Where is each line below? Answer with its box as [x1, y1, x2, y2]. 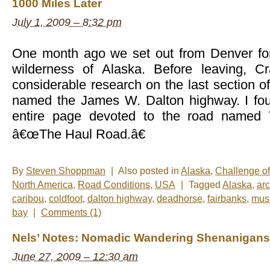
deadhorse [157, 193, 202, 204]
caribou [12, 193, 44, 204]
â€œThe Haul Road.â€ [12, 127, 145, 142]
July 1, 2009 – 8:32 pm [12, 16, 122, 29]
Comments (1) [41, 207, 101, 218]
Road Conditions [78, 180, 150, 190]
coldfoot [49, 193, 83, 204]
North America [12, 180, 73, 190]
